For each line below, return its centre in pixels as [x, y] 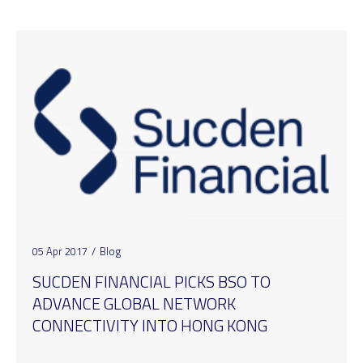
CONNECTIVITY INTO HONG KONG [150, 326]
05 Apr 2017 [60, 252]
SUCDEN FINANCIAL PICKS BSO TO [152, 282]
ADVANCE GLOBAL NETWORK [134, 304]
